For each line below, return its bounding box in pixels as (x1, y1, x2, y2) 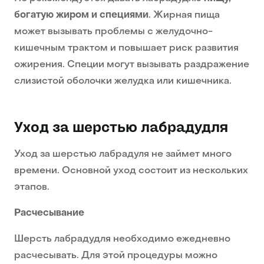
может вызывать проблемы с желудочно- (14, 27, 213, 37)
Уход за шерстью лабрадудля (14, 120, 228, 135)
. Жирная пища (148, 11, 220, 21)
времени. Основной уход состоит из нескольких (14, 166, 248, 176)
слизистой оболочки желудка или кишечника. (14, 77, 232, 87)
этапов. (14, 183, 49, 193)
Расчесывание (14, 209, 84, 219)
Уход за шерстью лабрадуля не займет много (14, 150, 232, 160)
